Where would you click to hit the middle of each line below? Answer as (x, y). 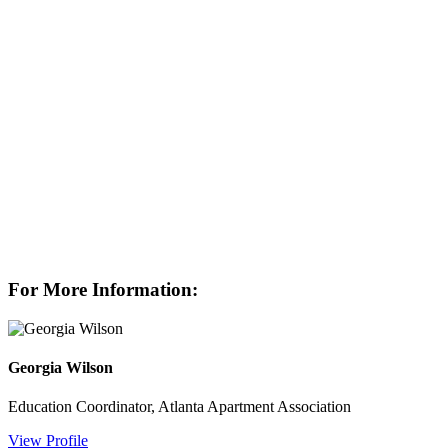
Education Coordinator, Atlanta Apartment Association (179, 407)
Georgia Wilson (60, 367)
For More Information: (103, 289)
